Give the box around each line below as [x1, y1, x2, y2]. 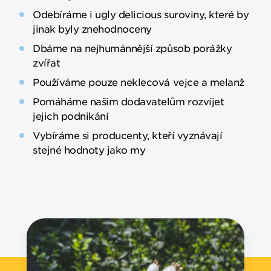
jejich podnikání [33, 109, 109, 122]
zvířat [33, 56, 60, 69]
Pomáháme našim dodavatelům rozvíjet [33, 95, 224, 108]
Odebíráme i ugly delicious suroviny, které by [33, 8, 249, 21]
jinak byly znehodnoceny [33, 22, 152, 35]
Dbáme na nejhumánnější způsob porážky [33, 42, 232, 54]
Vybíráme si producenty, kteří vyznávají [33, 129, 223, 142]
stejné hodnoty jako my [33, 143, 146, 156]
